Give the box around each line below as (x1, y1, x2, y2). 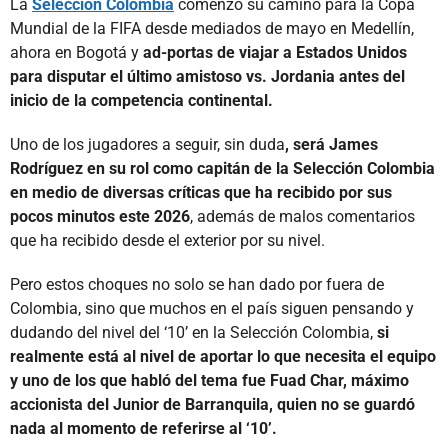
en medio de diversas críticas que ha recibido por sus (10, 182, 392, 202)
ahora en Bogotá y (10, 42, 143, 62)
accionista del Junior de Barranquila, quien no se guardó (10, 394, 415, 414)
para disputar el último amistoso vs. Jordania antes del (10, 66, 405, 86)
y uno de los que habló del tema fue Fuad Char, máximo (10, 370, 409, 390)
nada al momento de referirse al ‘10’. (10, 418, 277, 438)
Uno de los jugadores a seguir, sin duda (10, 134, 285, 154)
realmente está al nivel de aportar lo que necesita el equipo (10, 346, 436, 366)
